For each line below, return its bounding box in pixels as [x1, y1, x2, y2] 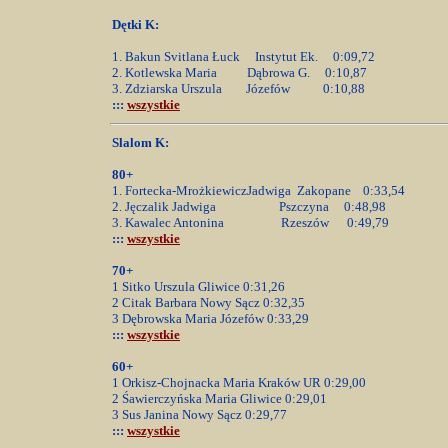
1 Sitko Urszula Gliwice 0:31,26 [112, 279, 285, 294]
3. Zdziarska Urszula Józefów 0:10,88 [112, 81, 368, 96]
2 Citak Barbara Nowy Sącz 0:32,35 [112, 295, 305, 310]
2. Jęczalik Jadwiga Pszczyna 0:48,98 [112, 199, 386, 214]
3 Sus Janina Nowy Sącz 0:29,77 [112, 407, 287, 422]
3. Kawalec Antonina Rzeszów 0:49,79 [112, 215, 389, 230]
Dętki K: [112, 17, 159, 32]
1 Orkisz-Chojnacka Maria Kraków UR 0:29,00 [112, 375, 366, 390]
